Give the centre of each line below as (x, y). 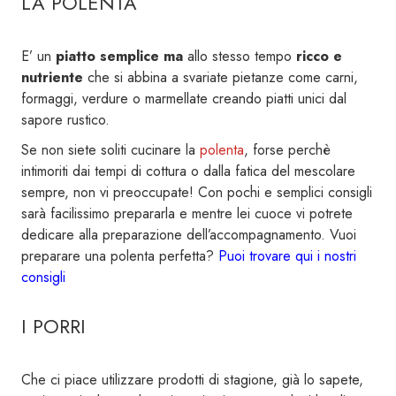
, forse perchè (287, 149)
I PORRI (53, 326)
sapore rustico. (65, 119)
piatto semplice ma (119, 56)
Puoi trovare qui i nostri (287, 255)
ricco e (317, 56)
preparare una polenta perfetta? (120, 255)
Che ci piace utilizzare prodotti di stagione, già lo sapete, (192, 379)
